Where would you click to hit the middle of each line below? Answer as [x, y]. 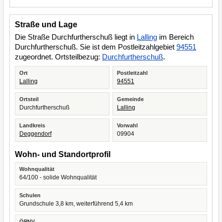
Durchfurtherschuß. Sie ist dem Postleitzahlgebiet [96, 47]
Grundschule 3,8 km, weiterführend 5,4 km [76, 204]
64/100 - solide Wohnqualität [58, 177]
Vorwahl [127, 125]
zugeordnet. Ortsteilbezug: [58, 57]
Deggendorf [35, 134]
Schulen [30, 195]
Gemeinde [130, 99]
